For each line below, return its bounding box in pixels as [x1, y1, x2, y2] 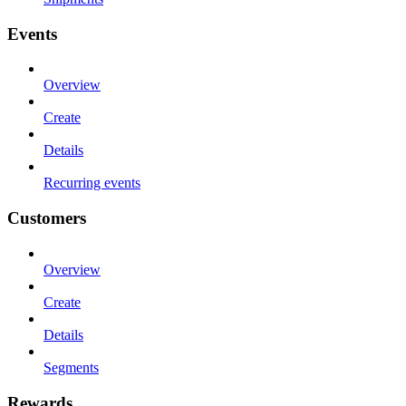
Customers [7, 208, 86, 228]
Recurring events [43, 175, 140, 191]
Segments [43, 359, 99, 375]
